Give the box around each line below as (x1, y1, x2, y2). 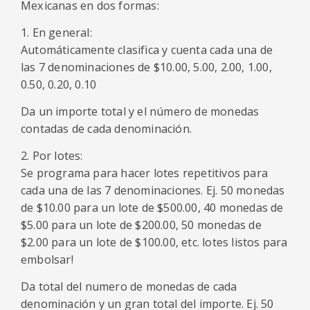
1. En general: (21, 25, 92, 40)
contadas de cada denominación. (21, 121, 192, 136)
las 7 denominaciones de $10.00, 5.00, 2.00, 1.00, (21, 60, 272, 75)
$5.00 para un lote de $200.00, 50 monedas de (21, 217, 262, 232)
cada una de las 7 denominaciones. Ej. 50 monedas (21, 183, 285, 198)
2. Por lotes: (21, 148, 83, 163)
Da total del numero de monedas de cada (21, 279, 237, 294)
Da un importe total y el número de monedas (21, 104, 259, 119)
